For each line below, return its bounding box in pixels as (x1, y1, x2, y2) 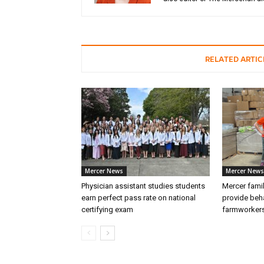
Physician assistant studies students (81, 181, 205, 190)
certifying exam (81, 205, 133, 214)
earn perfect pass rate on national (81, 193, 196, 202)
